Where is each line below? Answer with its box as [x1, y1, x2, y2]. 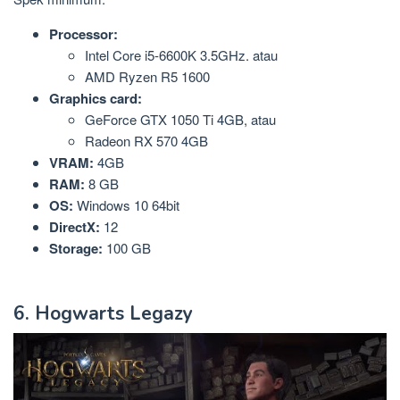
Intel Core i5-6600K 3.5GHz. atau [85, 45, 278, 64]
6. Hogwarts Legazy [13, 301, 193, 327]
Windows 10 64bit [73, 195, 179, 214]
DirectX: [49, 216, 100, 237]
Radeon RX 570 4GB [85, 130, 208, 150]
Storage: [49, 237, 103, 258]
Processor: [49, 23, 118, 44]
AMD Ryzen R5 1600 [85, 66, 210, 86]
